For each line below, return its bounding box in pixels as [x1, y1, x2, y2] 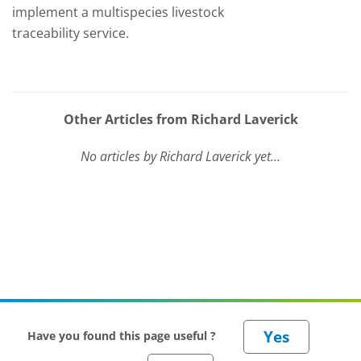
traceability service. [12, 24, 129, 42]
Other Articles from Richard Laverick [63, 110, 298, 128]
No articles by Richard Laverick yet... [81, 147, 280, 165]
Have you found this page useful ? [27, 327, 219, 343]
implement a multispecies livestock [12, 3, 224, 21]
